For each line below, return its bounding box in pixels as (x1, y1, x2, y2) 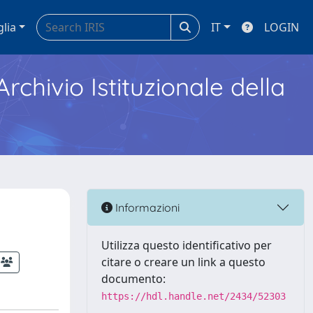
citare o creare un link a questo (101, 254, 265, 270)
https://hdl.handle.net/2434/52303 (101, 291, 286, 302)
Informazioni (112, 200, 180, 214)
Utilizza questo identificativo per (101, 238, 272, 253)
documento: (101, 271, 166, 286)
